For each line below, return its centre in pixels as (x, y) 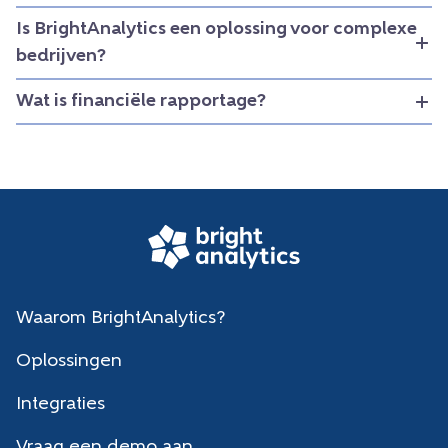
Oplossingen (69, 361)
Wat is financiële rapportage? (141, 102)
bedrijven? (61, 57)
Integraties (60, 404)
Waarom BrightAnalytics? (120, 318)
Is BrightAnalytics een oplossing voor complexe (216, 30)
